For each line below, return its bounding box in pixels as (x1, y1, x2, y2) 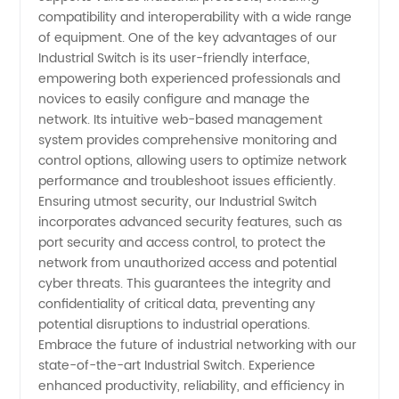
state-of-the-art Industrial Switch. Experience (38, 355, 316, 376)
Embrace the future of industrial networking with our (38, 335, 357, 355)
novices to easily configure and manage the (38, 89, 311, 110)
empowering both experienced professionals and (38, 69, 341, 89)
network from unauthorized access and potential (38, 253, 338, 273)
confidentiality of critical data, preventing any (38, 294, 316, 314)
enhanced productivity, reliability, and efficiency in (38, 376, 346, 396)
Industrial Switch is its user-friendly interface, (38, 48, 311, 69)
